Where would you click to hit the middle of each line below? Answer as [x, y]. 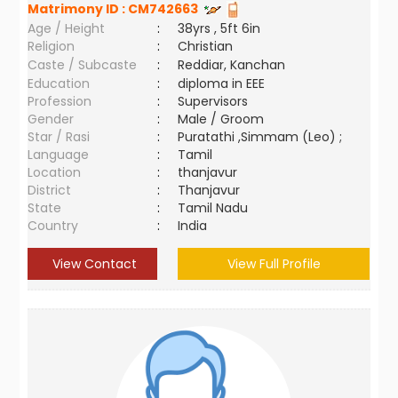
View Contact [92, 264]
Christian [206, 46]
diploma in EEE [222, 84]
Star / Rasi [59, 137]
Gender [51, 119]
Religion [52, 46]
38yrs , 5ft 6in [219, 28]
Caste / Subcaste [83, 65]
